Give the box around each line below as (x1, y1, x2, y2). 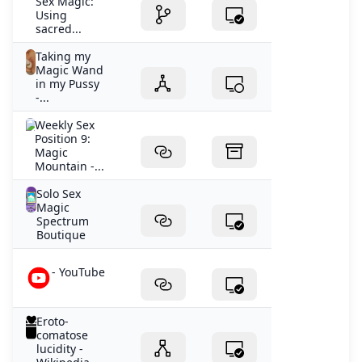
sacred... (36, 20, 82, 36)
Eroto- (36, 313, 69, 329)
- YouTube (52, 263, 105, 280)
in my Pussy (36, 75, 100, 91)
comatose (36, 326, 89, 343)
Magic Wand (36, 61, 104, 78)
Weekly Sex (35, 116, 95, 133)
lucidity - (36, 340, 84, 356)
